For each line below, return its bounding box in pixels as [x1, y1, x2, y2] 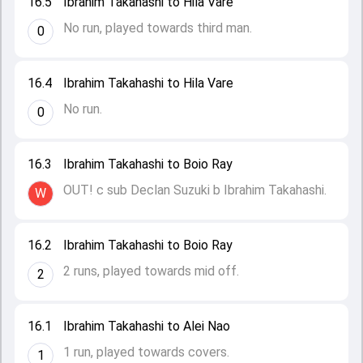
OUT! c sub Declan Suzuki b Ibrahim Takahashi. [63, 182, 327, 198]
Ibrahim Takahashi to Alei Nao [63, 318, 230, 334]
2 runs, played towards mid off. [63, 263, 239, 279]
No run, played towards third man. [63, 20, 252, 36]
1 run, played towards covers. [63, 344, 229, 360]
